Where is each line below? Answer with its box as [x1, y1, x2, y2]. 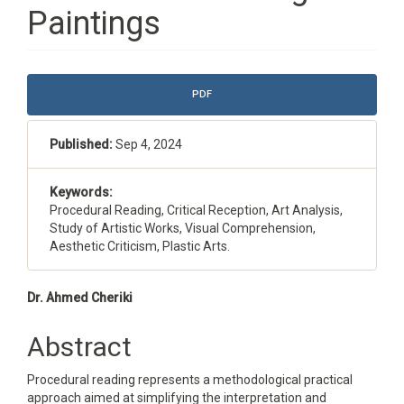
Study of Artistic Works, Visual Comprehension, [50, 221, 316, 235]
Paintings [27, 5, 161, 42]
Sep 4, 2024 [113, 137, 182, 151]
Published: [50, 137, 113, 151]
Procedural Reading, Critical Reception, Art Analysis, [50, 203, 343, 217]
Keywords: [50, 185, 113, 199]
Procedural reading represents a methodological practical [27, 372, 353, 387]
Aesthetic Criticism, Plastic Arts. [50, 239, 230, 253]
